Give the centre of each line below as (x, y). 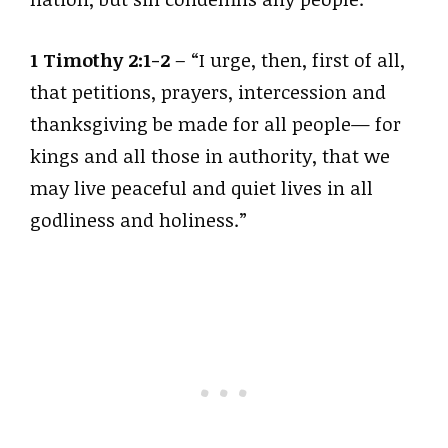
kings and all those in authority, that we (210, 155)
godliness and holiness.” (138, 219)
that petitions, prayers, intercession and (208, 91)
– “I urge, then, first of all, (287, 59)
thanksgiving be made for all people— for (215, 123)
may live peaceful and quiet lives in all (201, 187)
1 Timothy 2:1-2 (100, 59)
